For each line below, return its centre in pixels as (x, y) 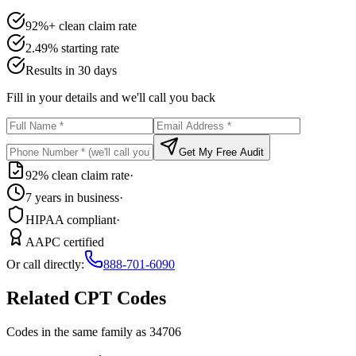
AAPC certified (65, 242)
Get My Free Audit (221, 152)
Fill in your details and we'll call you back (111, 97)
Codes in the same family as (78, 331)
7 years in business (72, 197)
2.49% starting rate (72, 48)
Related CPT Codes (86, 298)
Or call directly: (45, 264)
